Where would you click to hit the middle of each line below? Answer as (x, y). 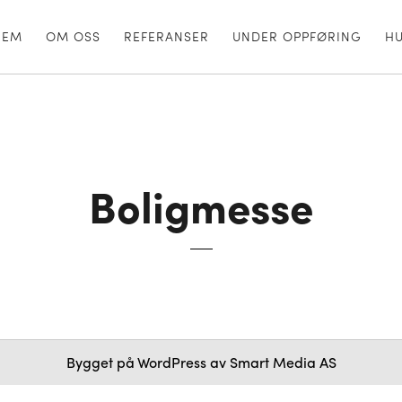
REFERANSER (166, 36)
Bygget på (101, 362)
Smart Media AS (283, 362)
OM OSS (73, 36)
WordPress (171, 362)
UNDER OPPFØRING (297, 36)
